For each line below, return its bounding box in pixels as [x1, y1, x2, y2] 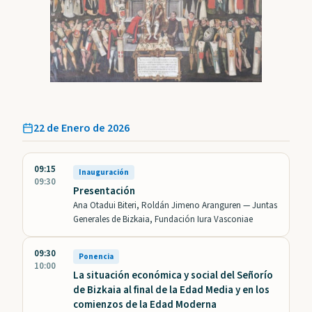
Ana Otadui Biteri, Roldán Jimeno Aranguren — [73, 199, 252, 212]
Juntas [252, 199, 277, 212]
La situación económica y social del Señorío [73, 268, 273, 283]
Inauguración [79, 167, 129, 178]
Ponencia [79, 251, 114, 263]
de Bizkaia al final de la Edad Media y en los [73, 283, 270, 298]
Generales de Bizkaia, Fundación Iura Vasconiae [73, 213, 253, 226]
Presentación [73, 184, 135, 199]
